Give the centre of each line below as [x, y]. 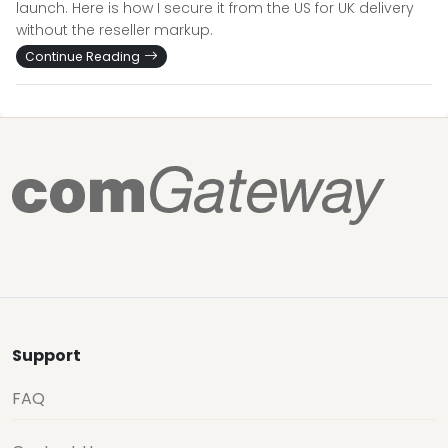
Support [46, 355]
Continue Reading [82, 56]
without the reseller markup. [114, 30]
